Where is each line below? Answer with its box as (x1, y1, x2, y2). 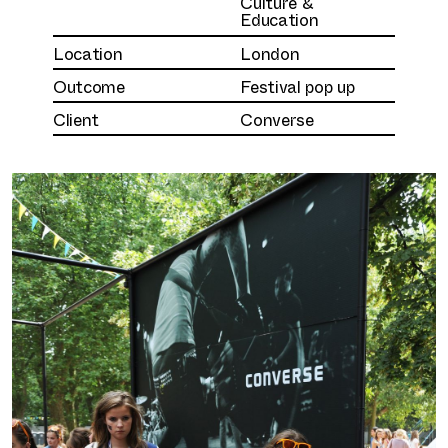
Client (52, 105, 100, 131)
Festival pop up (240, 72, 355, 98)
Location (52, 39, 123, 65)
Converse (240, 105, 314, 131)
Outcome (52, 72, 125, 98)
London (240, 39, 300, 65)
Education (240, 6, 319, 32)
